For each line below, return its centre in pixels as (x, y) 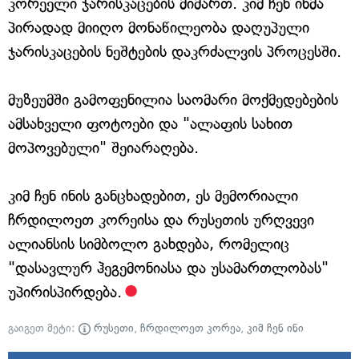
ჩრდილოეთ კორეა (190, 328)
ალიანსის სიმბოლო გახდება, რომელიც (149, 244)
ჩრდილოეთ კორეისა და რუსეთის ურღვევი (161, 220)
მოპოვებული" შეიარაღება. (103, 148)
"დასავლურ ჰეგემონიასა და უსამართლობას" (168, 268)
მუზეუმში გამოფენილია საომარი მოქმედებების (173, 100)
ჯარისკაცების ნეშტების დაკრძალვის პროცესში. (175, 52)
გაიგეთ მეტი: (43, 328)
